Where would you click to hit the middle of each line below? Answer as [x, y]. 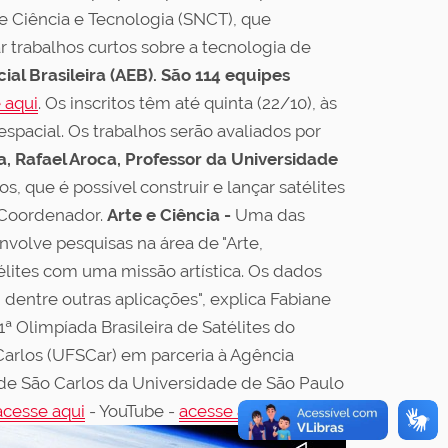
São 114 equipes [225, 75]
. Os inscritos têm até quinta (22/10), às [187, 103]
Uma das [270, 215]
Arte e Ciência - [171, 215]
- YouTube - [132, 411]
